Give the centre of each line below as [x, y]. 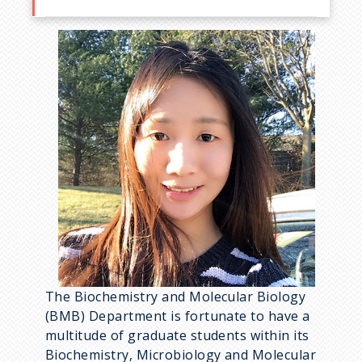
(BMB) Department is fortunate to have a [178, 316]
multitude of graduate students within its [177, 335]
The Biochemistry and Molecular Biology [176, 296]
